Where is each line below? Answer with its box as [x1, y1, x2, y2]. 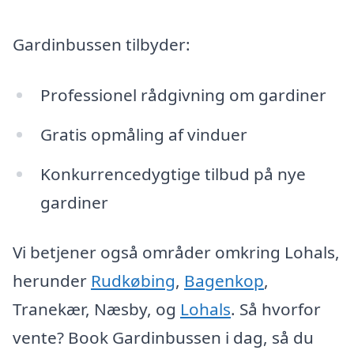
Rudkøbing [91, 269, 175, 292]
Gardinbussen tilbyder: [13, 33, 190, 56]
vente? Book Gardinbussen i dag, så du [13, 326, 314, 349]
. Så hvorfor [231, 298, 321, 321]
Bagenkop [184, 269, 264, 292]
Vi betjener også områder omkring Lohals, [13, 241, 340, 264]
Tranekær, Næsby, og [13, 298, 180, 321]
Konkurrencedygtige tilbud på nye [40, 162, 306, 185]
